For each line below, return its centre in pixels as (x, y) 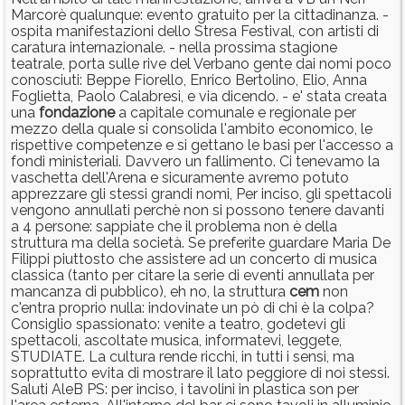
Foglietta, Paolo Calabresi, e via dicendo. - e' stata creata (199, 97)
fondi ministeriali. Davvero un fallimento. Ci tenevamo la (195, 162)
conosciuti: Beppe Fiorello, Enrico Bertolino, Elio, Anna (189, 80)
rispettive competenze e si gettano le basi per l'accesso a (202, 146)
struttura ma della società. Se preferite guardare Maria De (201, 243)
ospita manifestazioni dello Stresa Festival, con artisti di (195, 32)
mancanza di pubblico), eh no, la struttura (150, 292)
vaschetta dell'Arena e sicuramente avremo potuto (180, 178)
